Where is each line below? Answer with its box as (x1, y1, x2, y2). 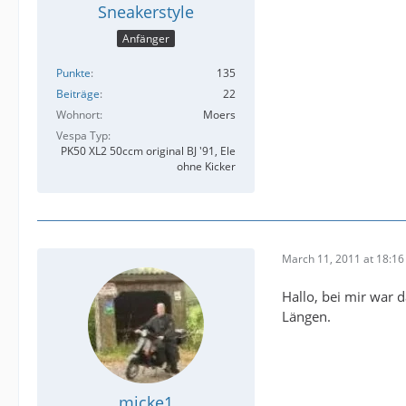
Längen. (282, 307, 331, 326)
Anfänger (122, 31, 169, 47)
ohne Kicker (177, 159, 236, 175)
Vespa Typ (56, 128, 108, 144)
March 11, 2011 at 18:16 (282, 250, 404, 266)
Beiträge (56, 86, 100, 102)
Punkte (56, 65, 91, 82)
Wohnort (56, 107, 100, 123)
